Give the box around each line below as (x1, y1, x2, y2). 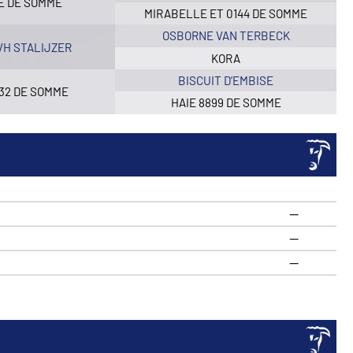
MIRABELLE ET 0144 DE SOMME (144, 6, 308, 20)
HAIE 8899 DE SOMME (170, 95, 281, 110)
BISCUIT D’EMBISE (178, 73, 274, 88)
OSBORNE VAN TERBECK (162, 28, 290, 43)
